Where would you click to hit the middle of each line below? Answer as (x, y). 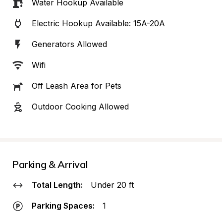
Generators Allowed (69, 44)
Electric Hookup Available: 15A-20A (98, 23)
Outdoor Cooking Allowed (80, 107)
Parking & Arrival (50, 164)
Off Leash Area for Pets (77, 86)
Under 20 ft (112, 185)
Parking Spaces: (63, 206)
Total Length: (57, 185)
